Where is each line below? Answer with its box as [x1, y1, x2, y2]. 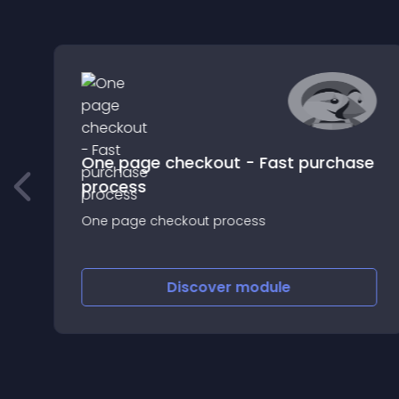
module [235, 277, 291, 297]
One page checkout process [80, 212, 265, 230]
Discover [167, 277, 236, 297]
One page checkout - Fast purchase [80, 151, 374, 174]
